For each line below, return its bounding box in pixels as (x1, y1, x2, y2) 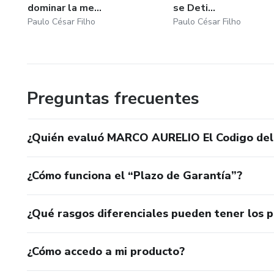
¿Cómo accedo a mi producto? (27, 243, 185, 259)
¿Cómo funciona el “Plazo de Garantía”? (27, 168, 242, 183)
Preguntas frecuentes (27, 86, 199, 110)
